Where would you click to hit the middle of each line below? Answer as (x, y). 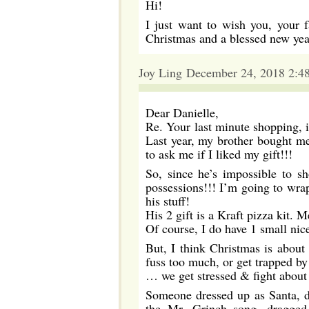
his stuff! (168, 201)
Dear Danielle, (182, 112)
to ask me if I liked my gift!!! (219, 154)
